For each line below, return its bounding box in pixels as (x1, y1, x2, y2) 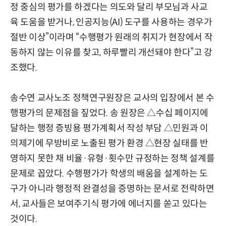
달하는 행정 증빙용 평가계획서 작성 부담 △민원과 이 (10, 122, 208, 134)
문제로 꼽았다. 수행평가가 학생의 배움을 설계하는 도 (10, 167, 208, 179)
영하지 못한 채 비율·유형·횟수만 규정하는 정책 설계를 (10, 152, 215, 164)
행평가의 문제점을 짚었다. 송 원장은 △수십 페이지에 (10, 107, 208, 119)
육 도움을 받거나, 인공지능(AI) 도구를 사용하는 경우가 (10, 16, 212, 28)
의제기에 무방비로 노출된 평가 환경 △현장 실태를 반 (10, 137, 208, 149)
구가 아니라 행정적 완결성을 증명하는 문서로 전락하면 (10, 183, 214, 194)
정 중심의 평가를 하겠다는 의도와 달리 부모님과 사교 (10, 1, 208, 13)
